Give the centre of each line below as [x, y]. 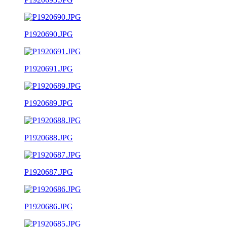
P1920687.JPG [49, 172]
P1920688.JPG [49, 137]
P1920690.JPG [49, 34]
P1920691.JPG [49, 68]
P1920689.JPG [49, 103]
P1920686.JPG [49, 206]
